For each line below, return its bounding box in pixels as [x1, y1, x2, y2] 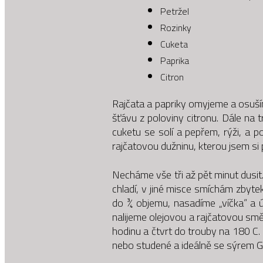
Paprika [160, 51, 190, 69]
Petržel [160, 2, 190, 20]
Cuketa [160, 35, 188, 53]
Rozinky [160, 18, 192, 36]
